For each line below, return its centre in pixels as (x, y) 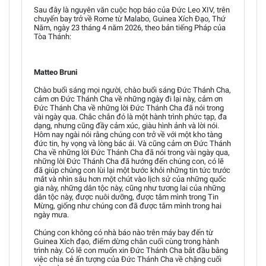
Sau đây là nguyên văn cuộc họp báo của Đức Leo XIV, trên (132, 9)
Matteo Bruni (56, 72)
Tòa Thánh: (53, 36)
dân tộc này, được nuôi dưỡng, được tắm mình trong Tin (126, 197)
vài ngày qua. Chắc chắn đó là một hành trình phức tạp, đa (130, 116)
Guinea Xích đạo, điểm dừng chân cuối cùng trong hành (126, 241)
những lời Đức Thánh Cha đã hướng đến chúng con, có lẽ (129, 161)
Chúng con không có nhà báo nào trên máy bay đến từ (123, 232)
